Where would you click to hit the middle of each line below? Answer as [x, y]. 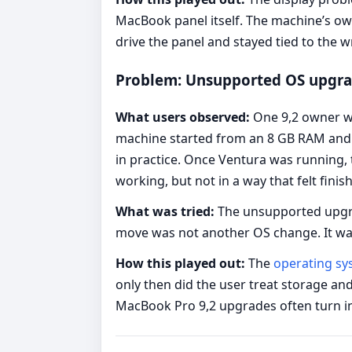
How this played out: [180, 263]
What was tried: [165, 211]
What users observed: [183, 117]
